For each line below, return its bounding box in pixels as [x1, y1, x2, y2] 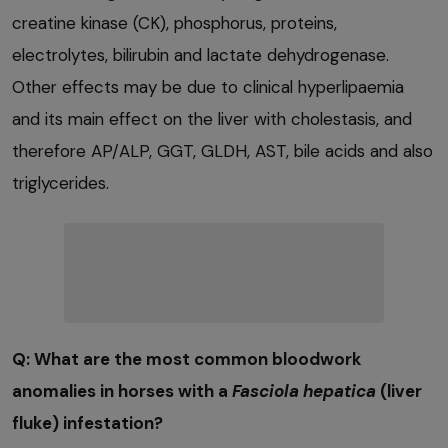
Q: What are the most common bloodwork [12, 347, 362, 370]
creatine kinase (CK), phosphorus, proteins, [12, 11, 337, 34]
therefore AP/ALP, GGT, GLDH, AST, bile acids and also [12, 139, 433, 162]
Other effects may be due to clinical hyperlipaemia [12, 75, 404, 98]
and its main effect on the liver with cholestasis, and [12, 107, 412, 130]
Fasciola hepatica [232, 379, 380, 402]
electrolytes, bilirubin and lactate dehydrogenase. [12, 43, 389, 66]
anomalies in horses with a [12, 379, 232, 402]
